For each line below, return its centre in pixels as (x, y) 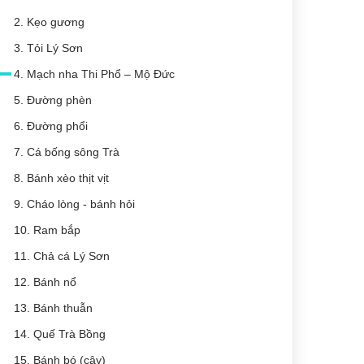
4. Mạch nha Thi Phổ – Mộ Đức (94, 74)
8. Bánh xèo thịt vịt (61, 178)
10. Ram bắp (47, 230)
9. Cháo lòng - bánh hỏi (74, 204)
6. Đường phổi (51, 126)
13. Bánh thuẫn (53, 308)
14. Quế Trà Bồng (60, 334)
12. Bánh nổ (45, 282)
